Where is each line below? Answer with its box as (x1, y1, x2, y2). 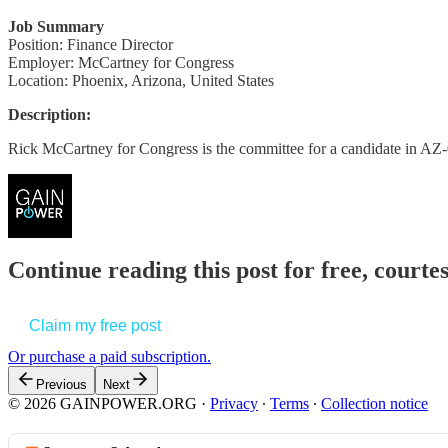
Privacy (210, 395, 258, 413)
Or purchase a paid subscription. (8, 348, 211, 366)
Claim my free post (29, 317, 161, 335)
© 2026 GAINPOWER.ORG (8, 395, 197, 413)
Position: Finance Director (8, 35, 173, 53)
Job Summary (8, 17, 104, 35)
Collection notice (321, 395, 428, 413)
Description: (8, 105, 91, 123)
